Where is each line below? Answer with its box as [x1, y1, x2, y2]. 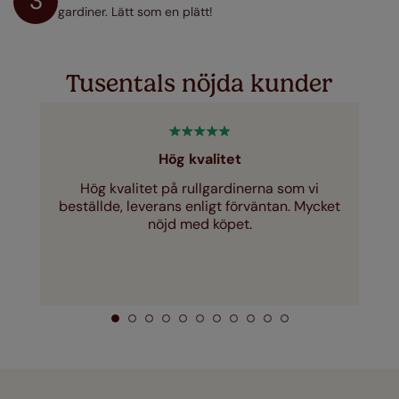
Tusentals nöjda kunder [66, 68, 333, 98]
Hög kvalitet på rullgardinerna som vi [80, 178, 319, 198]
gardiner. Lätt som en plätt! [58, 3, 213, 20]
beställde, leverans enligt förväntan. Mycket [59, 196, 340, 216]
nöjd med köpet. [147, 214, 252, 233]
